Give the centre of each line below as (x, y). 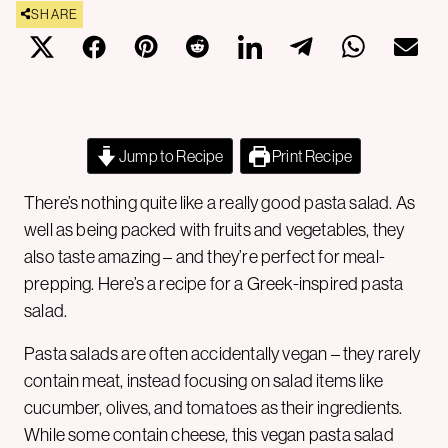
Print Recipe (311, 155)
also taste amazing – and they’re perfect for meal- (204, 256)
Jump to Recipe (170, 155)
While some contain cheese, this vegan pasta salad (209, 434)
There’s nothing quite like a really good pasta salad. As (220, 202)
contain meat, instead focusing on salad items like (203, 380)
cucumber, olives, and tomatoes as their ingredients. (213, 407)
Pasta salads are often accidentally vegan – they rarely (222, 353)
